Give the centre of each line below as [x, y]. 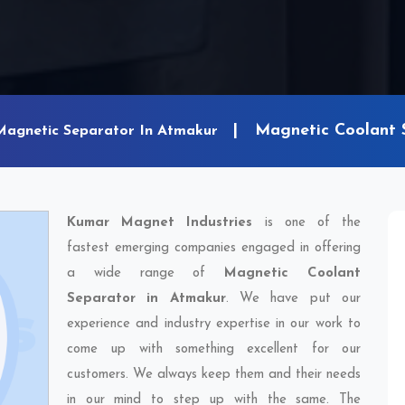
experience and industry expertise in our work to [214, 324]
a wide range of [146, 273]
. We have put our [293, 299]
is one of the [307, 223]
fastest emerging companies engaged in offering [214, 248]
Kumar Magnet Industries [160, 223]
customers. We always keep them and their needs [214, 375]
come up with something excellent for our [214, 349]
